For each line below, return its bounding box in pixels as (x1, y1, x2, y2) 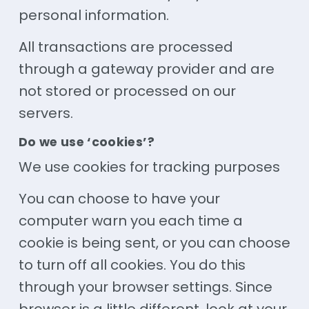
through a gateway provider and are (18, 59, 275, 79)
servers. (18, 103, 73, 123)
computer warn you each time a (18, 211, 243, 231)
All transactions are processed (18, 37, 233, 57)
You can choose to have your (18, 189, 220, 209)
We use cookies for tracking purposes (18, 157, 280, 177)
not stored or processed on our (18, 81, 236, 101)
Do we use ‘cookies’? (18, 133, 154, 150)
